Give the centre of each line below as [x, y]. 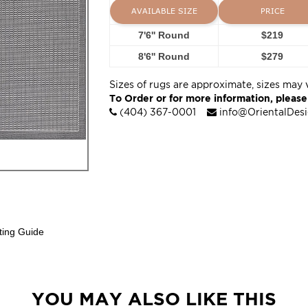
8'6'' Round [164, 56]
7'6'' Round [164, 35]
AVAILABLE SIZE [164, 11]
